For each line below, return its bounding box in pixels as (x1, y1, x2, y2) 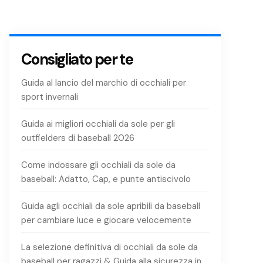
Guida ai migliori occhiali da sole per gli (21, 118, 175, 130)
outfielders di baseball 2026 (21, 132, 134, 144)
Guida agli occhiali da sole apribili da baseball (21, 200, 200, 212)
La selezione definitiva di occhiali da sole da (21, 241, 198, 253)
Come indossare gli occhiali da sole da (21, 159, 176, 171)
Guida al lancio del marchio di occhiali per (21, 77, 186, 89)
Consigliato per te (21, 49, 133, 69)
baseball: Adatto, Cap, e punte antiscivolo (21, 173, 191, 185)
